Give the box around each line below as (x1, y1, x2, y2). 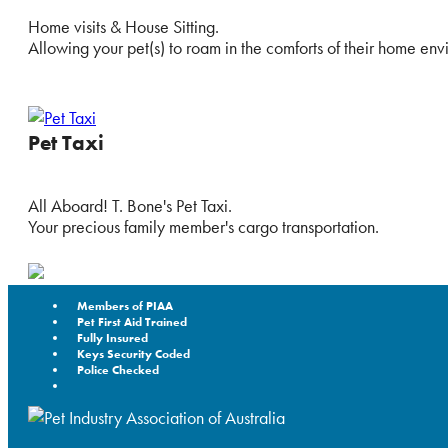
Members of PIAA (77, 297, 173, 314)
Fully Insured (77, 329, 148, 346)
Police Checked (77, 361, 159, 378)
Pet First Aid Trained (77, 313, 187, 330)
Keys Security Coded (77, 345, 190, 362)
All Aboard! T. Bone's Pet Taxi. (28, 193, 232, 217)
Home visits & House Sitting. (28, 14, 219, 38)
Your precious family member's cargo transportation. (28, 214, 379, 238)
